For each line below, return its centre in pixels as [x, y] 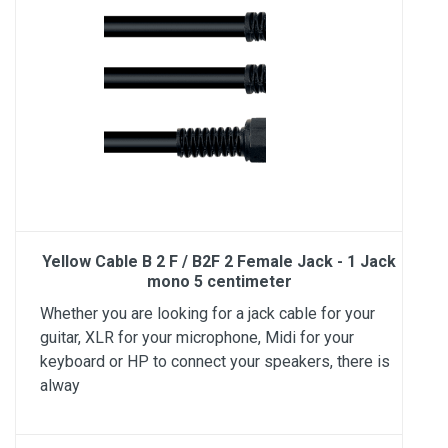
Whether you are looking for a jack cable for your [207, 313]
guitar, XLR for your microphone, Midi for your [197, 337]
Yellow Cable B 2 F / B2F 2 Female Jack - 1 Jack [219, 261]
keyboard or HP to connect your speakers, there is [215, 361]
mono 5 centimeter [219, 281]
